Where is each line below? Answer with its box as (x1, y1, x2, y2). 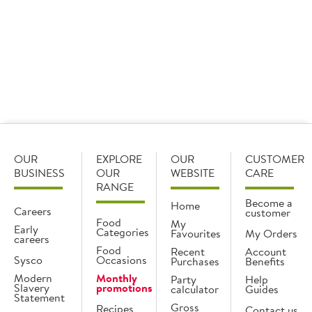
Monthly (96, 270, 137, 286)
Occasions (96, 252, 147, 267)
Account (245, 244, 286, 259)
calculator (171, 281, 219, 297)
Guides (245, 281, 279, 297)
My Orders (245, 226, 297, 241)
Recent (171, 244, 205, 259)
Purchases (171, 253, 219, 269)
